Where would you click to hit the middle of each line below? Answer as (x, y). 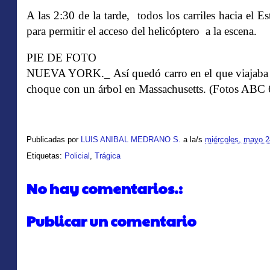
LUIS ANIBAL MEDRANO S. (131, 140)
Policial (77, 156)
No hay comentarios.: (105, 188)
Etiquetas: (46, 156)
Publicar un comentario (111, 220)
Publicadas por (54, 140)
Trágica (108, 156)
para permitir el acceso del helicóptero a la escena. (142, 31)
